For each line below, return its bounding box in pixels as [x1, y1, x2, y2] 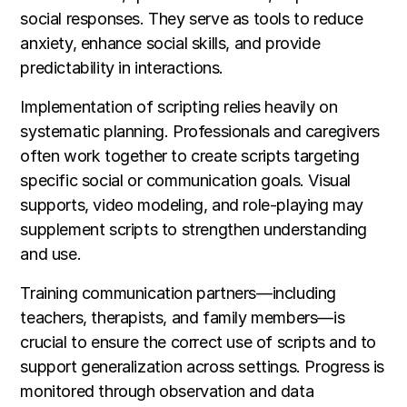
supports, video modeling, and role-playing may [20, 195, 363, 215]
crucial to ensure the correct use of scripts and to [20, 333, 376, 352]
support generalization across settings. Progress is [20, 357, 384, 377]
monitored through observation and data [20, 382, 314, 402]
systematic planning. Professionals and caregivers [20, 122, 380, 142]
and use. [20, 244, 82, 264]
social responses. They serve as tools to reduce [20, 9, 363, 29]
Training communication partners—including [20, 283, 336, 303]
